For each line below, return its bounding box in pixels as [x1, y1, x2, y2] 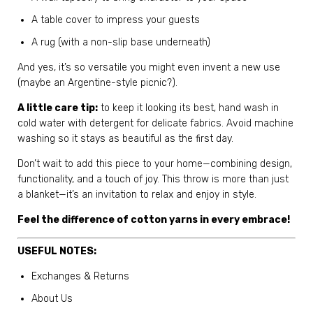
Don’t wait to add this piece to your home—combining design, [17, 157, 292, 170]
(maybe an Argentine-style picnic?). [17, 76, 177, 89]
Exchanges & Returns [31, 270, 129, 282]
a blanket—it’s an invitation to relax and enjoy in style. [17, 188, 256, 201]
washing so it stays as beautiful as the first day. [17, 132, 233, 145]
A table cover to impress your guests [31, 13, 200, 26]
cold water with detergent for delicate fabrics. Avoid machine [17, 117, 293, 129]
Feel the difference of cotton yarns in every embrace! [17, 213, 290, 226]
